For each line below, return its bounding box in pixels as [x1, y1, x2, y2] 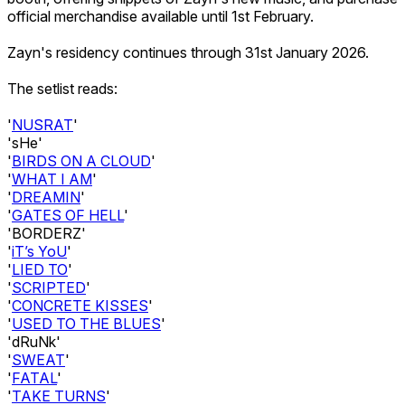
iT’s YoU [12, 241, 67, 260]
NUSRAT [12, 115, 73, 134]
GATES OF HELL [12, 205, 124, 224]
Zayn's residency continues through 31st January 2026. [7, 42, 369, 61]
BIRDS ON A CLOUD [12, 151, 151, 170]
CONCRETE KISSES [12, 296, 148, 315]
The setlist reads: [7, 79, 118, 98]
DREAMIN [12, 187, 80, 206]
